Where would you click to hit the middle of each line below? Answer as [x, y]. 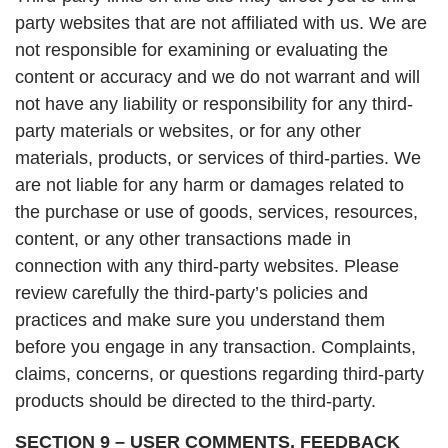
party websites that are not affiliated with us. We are [221, 22]
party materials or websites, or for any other [188, 130]
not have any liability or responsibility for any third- [214, 103]
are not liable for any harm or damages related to [209, 184]
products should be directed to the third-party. [195, 400]
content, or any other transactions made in [183, 238]
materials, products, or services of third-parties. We [218, 157]
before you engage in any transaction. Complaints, [215, 346]
